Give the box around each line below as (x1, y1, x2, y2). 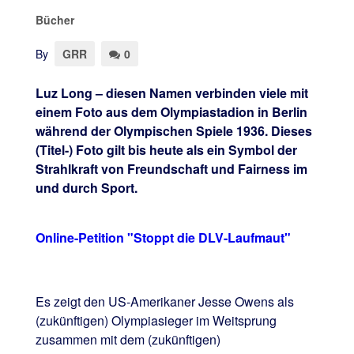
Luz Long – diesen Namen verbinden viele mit (35, 84, 308, 103)
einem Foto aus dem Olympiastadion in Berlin (35, 103, 307, 122)
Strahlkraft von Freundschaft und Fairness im (35, 160, 307, 179)
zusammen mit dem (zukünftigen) (35, 330, 220, 349)
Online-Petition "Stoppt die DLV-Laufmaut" (35, 228, 291, 247)
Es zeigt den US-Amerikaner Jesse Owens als (35, 292, 294, 311)
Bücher (35, 12, 74, 28)
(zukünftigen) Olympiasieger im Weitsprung (35, 311, 277, 330)
